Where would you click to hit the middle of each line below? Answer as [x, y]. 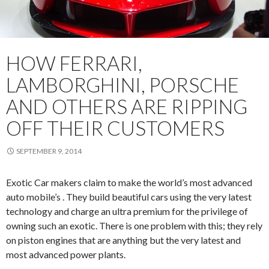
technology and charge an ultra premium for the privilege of [127, 211]
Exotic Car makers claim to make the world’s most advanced [129, 183]
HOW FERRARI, [74, 63]
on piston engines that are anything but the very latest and [123, 240]
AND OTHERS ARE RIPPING [127, 107]
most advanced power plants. [66, 255]
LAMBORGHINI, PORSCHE [122, 85]
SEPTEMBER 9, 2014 [49, 151]
